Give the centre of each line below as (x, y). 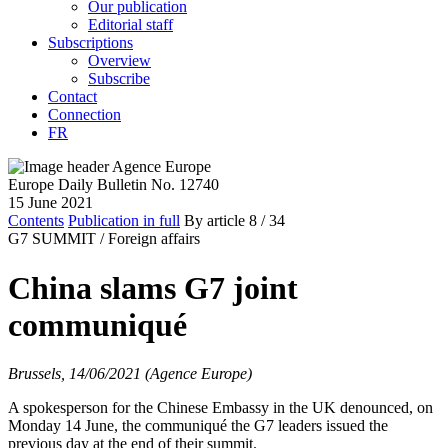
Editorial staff (130, 25)
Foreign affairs (154, 239)
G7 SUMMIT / (56, 239)
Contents (36, 221)
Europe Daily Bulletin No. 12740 (113, 185)
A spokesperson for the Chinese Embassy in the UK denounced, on (220, 407)
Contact (72, 97)
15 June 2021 (50, 203)
